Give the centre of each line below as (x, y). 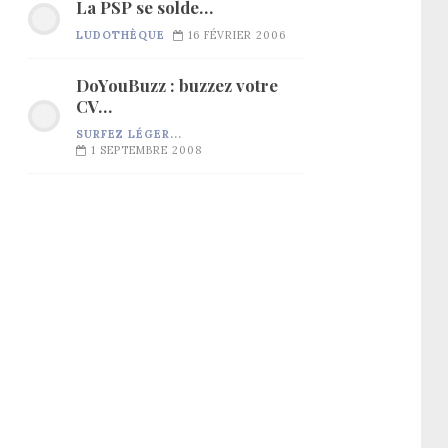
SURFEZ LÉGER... (129, 133)
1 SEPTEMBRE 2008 (146, 149)
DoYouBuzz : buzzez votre (177, 84)
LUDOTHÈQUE (120, 34)
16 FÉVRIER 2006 (237, 34)
